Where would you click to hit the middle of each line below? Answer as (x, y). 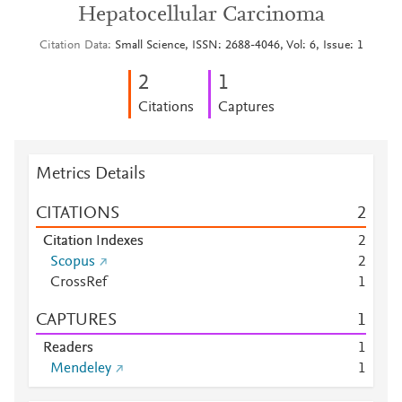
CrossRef (79, 283)
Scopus (73, 262)
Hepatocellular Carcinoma (201, 15)
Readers (68, 348)
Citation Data (73, 46)
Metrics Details (91, 174)
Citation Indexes (93, 241)
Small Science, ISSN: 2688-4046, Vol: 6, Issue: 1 (239, 46)
